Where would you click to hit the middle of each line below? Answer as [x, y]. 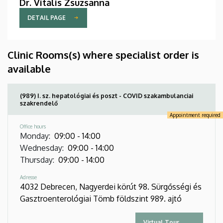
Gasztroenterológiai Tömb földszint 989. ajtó [101, 198]
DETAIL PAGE [47, 18]
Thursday [36, 160]
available [29, 68]
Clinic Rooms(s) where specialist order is [103, 55]
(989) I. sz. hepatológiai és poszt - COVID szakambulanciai [107, 96]
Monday [34, 136]
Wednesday [41, 148]
